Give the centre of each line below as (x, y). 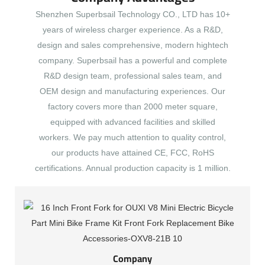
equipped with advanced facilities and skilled (132, 122)
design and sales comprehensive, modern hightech (132, 45)
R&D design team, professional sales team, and (132, 76)
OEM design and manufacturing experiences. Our (132, 91)
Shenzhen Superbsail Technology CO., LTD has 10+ (132, 14)
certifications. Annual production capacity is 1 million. (132, 168)
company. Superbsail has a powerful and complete (132, 61)
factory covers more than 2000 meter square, (132, 107)
